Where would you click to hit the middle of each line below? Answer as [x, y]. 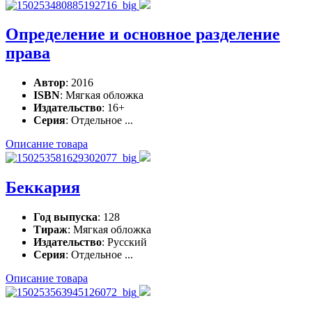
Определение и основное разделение [143, 34]
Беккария [43, 188]
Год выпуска [65, 217]
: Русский [124, 242]
